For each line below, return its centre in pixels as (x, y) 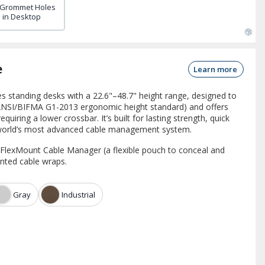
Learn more (215, 70)
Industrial (78, 194)
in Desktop (21, 17)
